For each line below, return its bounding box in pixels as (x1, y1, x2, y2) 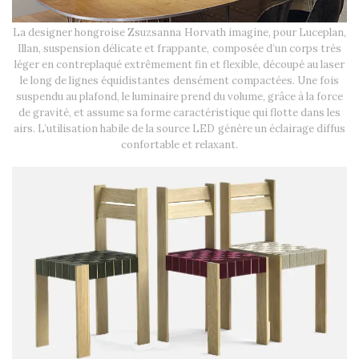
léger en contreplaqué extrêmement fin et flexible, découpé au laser (14, 58, 345, 71)
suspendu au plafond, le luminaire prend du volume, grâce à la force (15, 90, 344, 103)
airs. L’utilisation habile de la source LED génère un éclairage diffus (14, 122, 345, 135)
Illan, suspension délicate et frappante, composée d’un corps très (18, 42, 341, 55)
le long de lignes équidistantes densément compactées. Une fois (20, 74, 339, 87)
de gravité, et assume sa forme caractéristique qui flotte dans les (18, 106, 341, 119)
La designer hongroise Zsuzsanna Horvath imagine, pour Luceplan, (13, 26, 346, 39)
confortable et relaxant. (120, 138, 239, 151)
